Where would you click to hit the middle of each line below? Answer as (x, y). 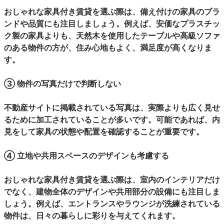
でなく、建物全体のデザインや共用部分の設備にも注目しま (112, 191)
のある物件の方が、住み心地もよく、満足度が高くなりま (108, 47)
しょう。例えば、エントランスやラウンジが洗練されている (112, 203)
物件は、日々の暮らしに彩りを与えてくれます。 (92, 215)
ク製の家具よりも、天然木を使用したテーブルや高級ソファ (112, 35)
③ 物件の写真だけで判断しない (62, 83)
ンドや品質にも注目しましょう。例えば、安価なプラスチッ (112, 23)
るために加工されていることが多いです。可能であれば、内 (112, 119)
